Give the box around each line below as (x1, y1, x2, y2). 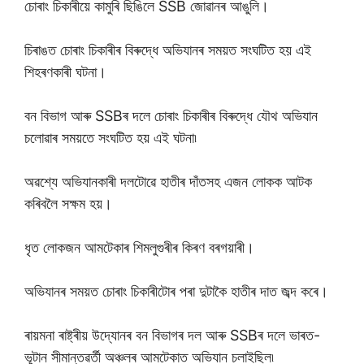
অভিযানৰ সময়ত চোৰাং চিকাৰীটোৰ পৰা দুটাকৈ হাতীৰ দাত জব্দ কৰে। (24, 283, 328, 300)
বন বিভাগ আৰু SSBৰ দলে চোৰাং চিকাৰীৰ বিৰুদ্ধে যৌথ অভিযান (24, 107, 318, 124)
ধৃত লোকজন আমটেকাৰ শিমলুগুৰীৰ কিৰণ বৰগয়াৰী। (24, 239, 254, 256)
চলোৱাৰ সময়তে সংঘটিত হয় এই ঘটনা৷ (24, 129, 201, 146)
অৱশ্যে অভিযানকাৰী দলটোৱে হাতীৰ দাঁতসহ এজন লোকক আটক (24, 173, 312, 190)
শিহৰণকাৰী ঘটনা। (24, 63, 106, 80)
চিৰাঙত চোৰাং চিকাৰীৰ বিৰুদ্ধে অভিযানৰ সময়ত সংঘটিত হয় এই (24, 41, 311, 58)
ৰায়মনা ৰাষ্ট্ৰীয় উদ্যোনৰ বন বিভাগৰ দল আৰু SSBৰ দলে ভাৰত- (24, 327, 320, 344)
